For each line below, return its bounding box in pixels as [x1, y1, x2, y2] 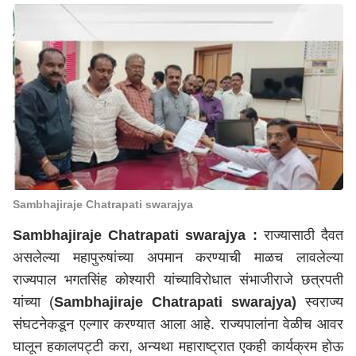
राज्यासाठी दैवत [263, 227, 344, 243]
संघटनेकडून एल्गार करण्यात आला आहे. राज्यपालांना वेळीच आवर [13, 316, 343, 332]
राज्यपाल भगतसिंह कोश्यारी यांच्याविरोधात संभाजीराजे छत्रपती [13, 272, 343, 288]
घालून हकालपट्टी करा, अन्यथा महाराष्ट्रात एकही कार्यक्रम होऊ [13, 339, 343, 354]
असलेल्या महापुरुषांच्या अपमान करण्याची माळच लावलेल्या [13, 250, 343, 265]
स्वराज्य [296, 294, 343, 310]
